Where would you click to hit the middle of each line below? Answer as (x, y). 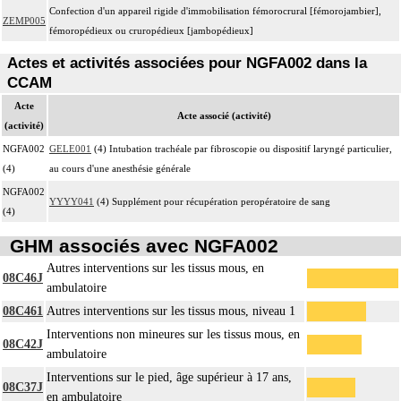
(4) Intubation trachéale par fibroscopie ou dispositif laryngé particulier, (242, 148)
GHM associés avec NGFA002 (144, 246)
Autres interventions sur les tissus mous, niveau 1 (171, 311)
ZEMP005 (24, 20)
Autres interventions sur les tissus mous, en (155, 269)
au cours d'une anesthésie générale (120, 168)
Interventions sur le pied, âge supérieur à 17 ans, (169, 378)
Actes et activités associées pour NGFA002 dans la (188, 63)
